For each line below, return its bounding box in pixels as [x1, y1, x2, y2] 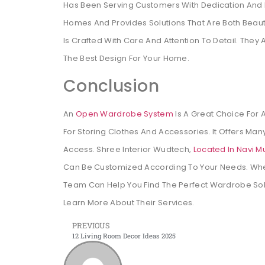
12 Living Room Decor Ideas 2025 [72, 231, 176, 241]
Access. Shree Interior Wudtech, [63, 143, 193, 155]
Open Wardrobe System [75, 108, 173, 119]
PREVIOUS [72, 221, 110, 231]
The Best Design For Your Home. [63, 53, 190, 64]
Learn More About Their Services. [63, 196, 195, 208]
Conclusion [63, 74, 159, 98]
